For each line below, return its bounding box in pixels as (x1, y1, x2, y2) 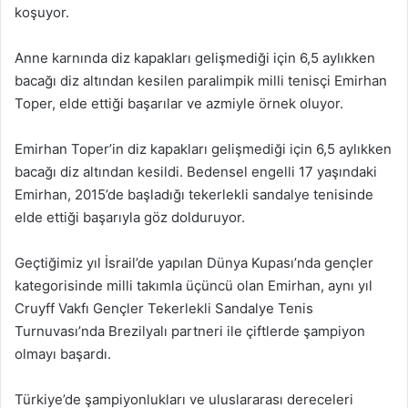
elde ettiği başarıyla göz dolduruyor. (15, 208, 245, 226)
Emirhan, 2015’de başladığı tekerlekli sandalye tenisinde (15, 185, 373, 203)
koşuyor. (15, 3, 69, 21)
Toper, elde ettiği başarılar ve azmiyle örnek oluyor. (15, 94, 343, 112)
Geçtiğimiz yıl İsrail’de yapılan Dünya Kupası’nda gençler (15, 253, 373, 271)
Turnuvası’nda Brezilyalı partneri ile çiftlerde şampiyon (15, 321, 365, 340)
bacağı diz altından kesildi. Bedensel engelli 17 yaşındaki (15, 162, 377, 180)
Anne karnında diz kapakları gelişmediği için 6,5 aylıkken (15, 48, 375, 66)
